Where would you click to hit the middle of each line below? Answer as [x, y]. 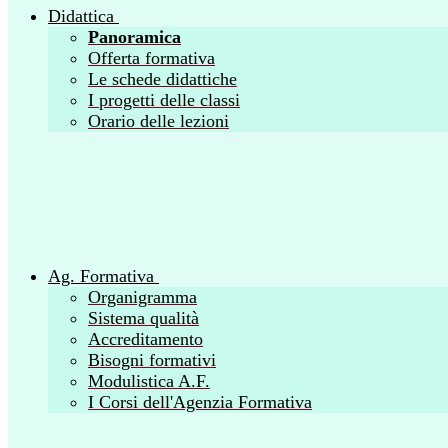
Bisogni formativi [152, 360]
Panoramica [134, 37]
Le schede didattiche [162, 79]
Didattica [81, 16]
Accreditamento [145, 339]
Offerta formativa [151, 58]
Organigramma [142, 297]
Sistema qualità [143, 318]
